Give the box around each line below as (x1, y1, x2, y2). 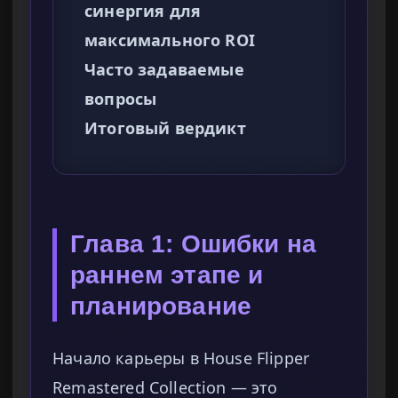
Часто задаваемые (84, 59, 244, 81)
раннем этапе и (70, 261, 264, 290)
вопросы (84, 88, 157, 110)
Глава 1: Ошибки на (70, 230, 317, 259)
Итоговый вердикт (84, 117, 246, 139)
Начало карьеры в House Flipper (52, 347, 310, 370)
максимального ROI (84, 29, 255, 52)
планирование (70, 292, 252, 321)
